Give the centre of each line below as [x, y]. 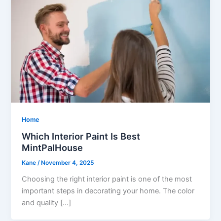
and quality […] [47, 203]
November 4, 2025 [68, 163]
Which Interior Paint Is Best [81, 136]
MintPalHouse [53, 148]
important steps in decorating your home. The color [108, 191]
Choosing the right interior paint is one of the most [107, 179]
